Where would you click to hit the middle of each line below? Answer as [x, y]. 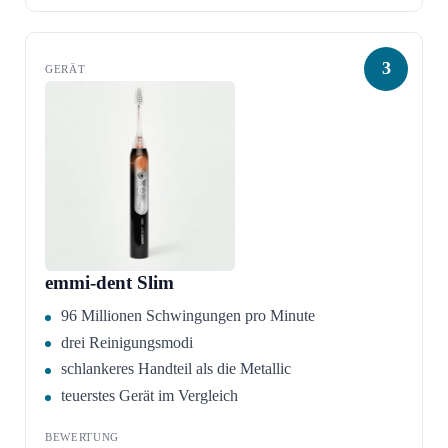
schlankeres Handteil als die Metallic [176, 369]
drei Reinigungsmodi [127, 342]
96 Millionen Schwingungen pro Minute [188, 315]
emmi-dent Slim [110, 282]
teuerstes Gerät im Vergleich [150, 395]
